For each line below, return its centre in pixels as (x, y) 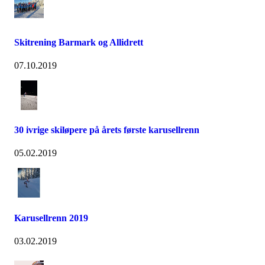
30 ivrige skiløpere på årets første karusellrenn (107, 130)
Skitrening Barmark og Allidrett (79, 42)
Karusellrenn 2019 (51, 218)
